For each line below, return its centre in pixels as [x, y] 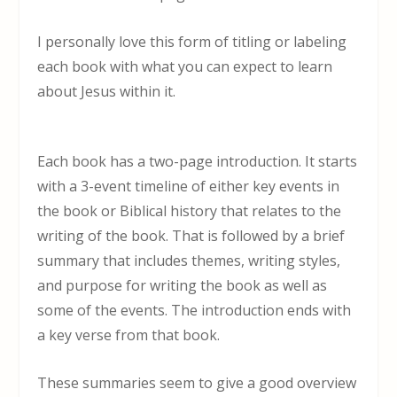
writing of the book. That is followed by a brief [191, 236]
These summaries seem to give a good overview [197, 382]
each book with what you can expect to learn [185, 66]
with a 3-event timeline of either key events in [189, 187]
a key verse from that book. [129, 335]
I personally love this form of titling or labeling [192, 41]
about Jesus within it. [107, 91]
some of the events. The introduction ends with [195, 311]
